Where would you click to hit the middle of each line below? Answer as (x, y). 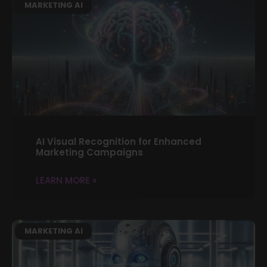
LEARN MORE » (66, 180)
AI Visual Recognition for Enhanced (119, 141)
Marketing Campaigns (89, 152)
